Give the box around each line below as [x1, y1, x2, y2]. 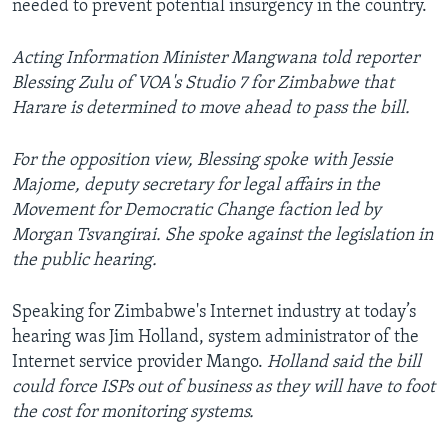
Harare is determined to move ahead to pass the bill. [12, 98, 410, 118]
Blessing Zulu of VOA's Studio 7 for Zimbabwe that [12, 73, 394, 93]
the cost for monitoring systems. [12, 402, 254, 422]
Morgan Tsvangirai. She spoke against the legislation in [12, 225, 433, 245]
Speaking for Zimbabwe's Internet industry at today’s [12, 302, 416, 322]
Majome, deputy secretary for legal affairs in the [12, 175, 380, 195]
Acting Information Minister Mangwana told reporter [12, 48, 419, 68]
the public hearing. [12, 250, 157, 270]
